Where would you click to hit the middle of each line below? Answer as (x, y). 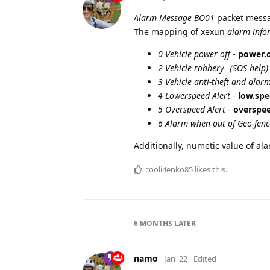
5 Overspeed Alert (192, 109)
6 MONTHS (153, 223)
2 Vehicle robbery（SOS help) (213, 67)
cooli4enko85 (169, 169)
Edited (205, 258)
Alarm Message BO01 (174, 17)
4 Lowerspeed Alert (194, 95)
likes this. (210, 169)
